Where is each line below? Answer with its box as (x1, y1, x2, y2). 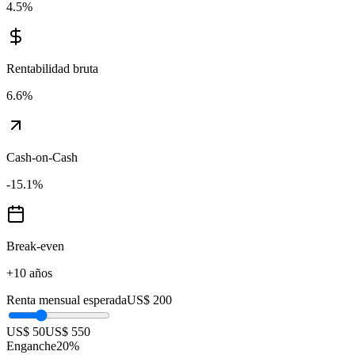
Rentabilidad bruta (6, 62, 98, 76)
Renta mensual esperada (6, 293, 127, 307)
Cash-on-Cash (6, 151, 78, 165)
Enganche (6, 339, 56, 353)
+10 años (6, 266, 52, 281)
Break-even (6, 239, 64, 254)
